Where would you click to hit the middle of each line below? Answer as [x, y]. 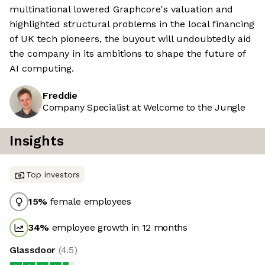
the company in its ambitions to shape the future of [127, 54]
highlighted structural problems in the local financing [132, 24]
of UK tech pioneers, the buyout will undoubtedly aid [130, 39]
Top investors [53, 175]
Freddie [60, 96]
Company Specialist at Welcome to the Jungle [144, 108]
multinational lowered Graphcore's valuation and [121, 9]
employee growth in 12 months [118, 228]
